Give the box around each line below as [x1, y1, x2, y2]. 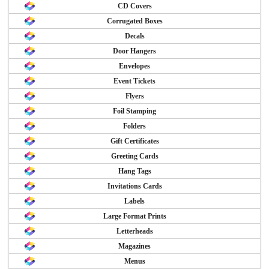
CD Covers [117, 2, 152, 11]
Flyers [125, 92, 144, 101]
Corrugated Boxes [106, 17, 163, 26]
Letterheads [116, 227, 153, 236]
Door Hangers [113, 47, 156, 56]
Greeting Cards [110, 152, 159, 161]
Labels [124, 197, 145, 206]
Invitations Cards [107, 182, 162, 191]
